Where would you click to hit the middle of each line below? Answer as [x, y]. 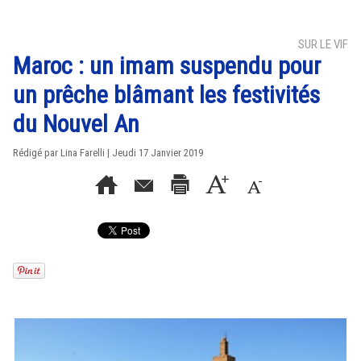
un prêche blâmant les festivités [166, 95]
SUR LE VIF [323, 44]
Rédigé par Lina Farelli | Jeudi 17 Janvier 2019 [108, 153]
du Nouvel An [76, 124]
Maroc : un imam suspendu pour [167, 66]
